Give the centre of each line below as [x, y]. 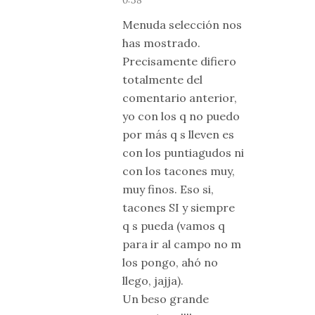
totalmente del [162, 79]
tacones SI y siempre [179, 207]
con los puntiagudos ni [183, 153]
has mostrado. [161, 43]
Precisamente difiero [179, 61]
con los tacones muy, [179, 171]
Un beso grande [166, 299]
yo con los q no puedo [181, 116]
